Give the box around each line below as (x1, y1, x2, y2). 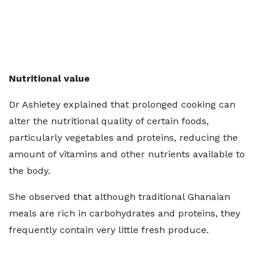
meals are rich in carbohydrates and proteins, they (9, 208, 240, 219)
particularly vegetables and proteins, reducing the (9, 132, 238, 143)
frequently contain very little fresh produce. (9, 224, 209, 235)
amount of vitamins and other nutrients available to (9, 148, 245, 160)
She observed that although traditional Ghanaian (9, 191, 230, 202)
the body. (9, 165, 50, 176)
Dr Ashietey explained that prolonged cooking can (9, 99, 235, 110)
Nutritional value (9, 73, 90, 84)
